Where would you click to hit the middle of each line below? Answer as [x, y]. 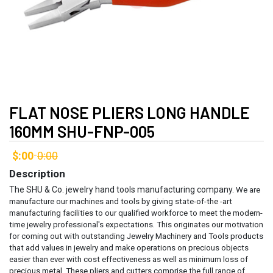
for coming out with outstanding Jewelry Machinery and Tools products [136, 236]
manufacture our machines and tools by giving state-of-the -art [121, 201]
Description [37, 173]
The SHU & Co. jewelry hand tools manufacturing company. [122, 189]
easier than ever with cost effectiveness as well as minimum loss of [129, 259]
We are [248, 190]
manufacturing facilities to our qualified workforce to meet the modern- [136, 213]
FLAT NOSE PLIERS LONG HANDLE [129, 112]
